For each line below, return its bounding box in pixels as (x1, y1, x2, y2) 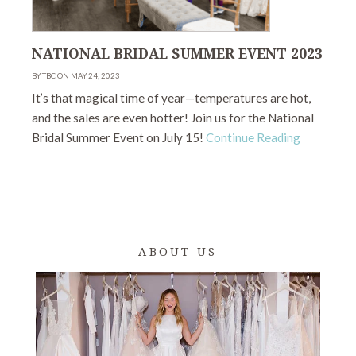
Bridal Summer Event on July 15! (32, 130, 206, 145)
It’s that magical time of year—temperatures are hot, (32, 91, 311, 106)
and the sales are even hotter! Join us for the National (32, 110, 314, 126)
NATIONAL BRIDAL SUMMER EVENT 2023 (32, 46, 323, 63)
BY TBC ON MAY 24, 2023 (32, 72, 120, 81)
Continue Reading (206, 130, 300, 145)
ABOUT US (138, 246, 218, 259)
